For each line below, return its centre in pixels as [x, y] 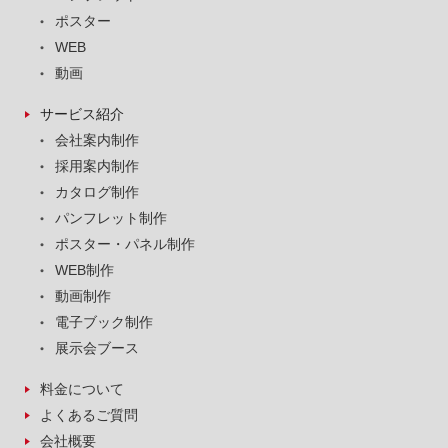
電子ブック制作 [104, 321]
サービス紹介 [82, 113]
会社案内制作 [97, 139]
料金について [82, 388]
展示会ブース [97, 347]
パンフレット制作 [111, 217]
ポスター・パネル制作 [125, 243]
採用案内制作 [97, 165]
